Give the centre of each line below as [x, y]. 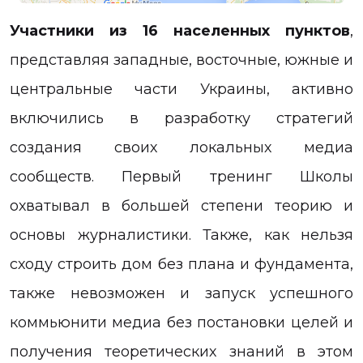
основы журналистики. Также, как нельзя [181, 235]
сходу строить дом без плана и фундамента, [181, 264]
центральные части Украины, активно [181, 89]
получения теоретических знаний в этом [181, 352]
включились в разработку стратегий [181, 118]
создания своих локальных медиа [181, 147]
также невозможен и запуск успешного [181, 293]
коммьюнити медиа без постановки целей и [181, 322]
